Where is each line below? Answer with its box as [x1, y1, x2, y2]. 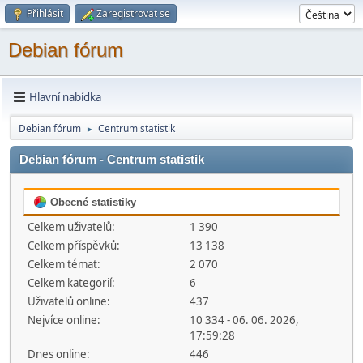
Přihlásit [27, 6, 63, 20]
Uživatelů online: [28, 294, 110, 309]
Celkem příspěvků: [28, 238, 120, 253]
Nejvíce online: [28, 313, 100, 327]
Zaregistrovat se [96, 6, 170, 20]
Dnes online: [28, 347, 90, 361]
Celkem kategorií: [28, 275, 115, 290]
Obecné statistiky [47, 196, 136, 208]
